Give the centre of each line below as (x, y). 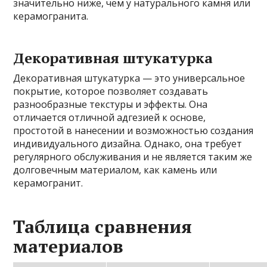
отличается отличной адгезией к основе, (110, 117)
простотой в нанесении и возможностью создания (133, 131)
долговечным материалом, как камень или (115, 170)
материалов (69, 246)
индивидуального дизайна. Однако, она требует (128, 144)
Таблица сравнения (103, 226)
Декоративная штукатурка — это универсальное (129, 78)
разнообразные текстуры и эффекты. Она (111, 104)
